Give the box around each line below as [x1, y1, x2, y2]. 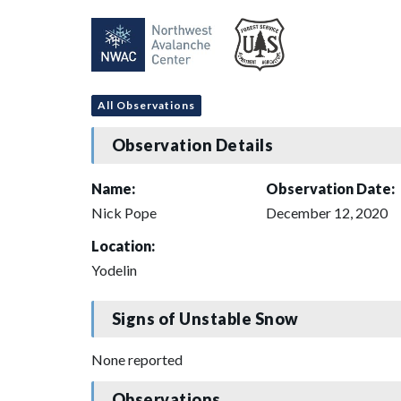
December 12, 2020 [266, 203, 388, 221]
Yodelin [91, 260, 137, 278]
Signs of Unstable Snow [111, 309, 299, 329]
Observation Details [111, 135, 274, 156]
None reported [91, 350, 183, 368]
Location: [91, 236, 155, 254]
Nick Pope [91, 203, 157, 221]
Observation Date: [266, 179, 395, 197]
